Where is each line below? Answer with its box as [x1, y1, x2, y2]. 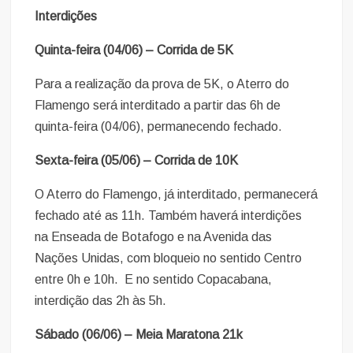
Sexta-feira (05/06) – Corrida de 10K [35, 153, 239, 167]
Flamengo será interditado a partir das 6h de [35, 98, 281, 112]
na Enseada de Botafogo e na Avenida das [35, 229, 273, 243]
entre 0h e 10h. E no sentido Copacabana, [35, 272, 273, 286]
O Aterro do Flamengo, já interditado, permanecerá [35, 187, 318, 201]
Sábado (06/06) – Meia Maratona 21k [35, 327, 247, 341]
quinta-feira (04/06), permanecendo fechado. [35, 119, 283, 133]
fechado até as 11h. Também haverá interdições [35, 208, 303, 222]
